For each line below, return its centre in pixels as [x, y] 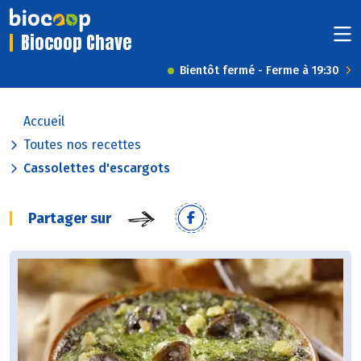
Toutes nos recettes [82, 145]
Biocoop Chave [77, 43]
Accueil [44, 122]
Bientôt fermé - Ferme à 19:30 [259, 71]
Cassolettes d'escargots [97, 168]
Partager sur [70, 219]
